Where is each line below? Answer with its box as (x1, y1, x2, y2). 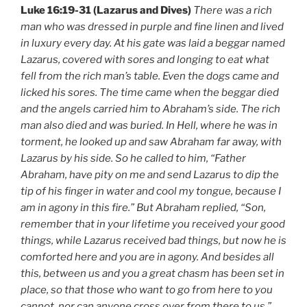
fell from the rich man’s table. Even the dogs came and (21, 69, 279, 82)
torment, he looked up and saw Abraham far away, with (21, 135, 282, 148)
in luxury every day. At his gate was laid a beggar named (21, 36, 285, 49)
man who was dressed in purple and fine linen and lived (21, 20, 284, 33)
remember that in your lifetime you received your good (21, 217, 285, 230)
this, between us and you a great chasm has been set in (21, 267, 284, 280)
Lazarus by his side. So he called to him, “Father (21, 151, 246, 164)
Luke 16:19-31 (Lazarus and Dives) (21, 3, 191, 16)
